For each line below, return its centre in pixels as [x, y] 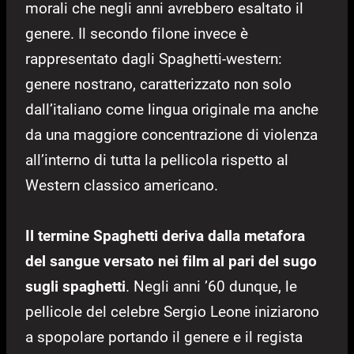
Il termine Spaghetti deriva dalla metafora [165, 236]
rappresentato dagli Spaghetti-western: [154, 59]
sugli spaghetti [75, 287]
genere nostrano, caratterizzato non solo [158, 85]
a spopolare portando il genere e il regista [164, 337]
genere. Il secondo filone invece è [137, 34]
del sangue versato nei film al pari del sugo [171, 262]
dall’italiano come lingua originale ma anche [172, 110]
